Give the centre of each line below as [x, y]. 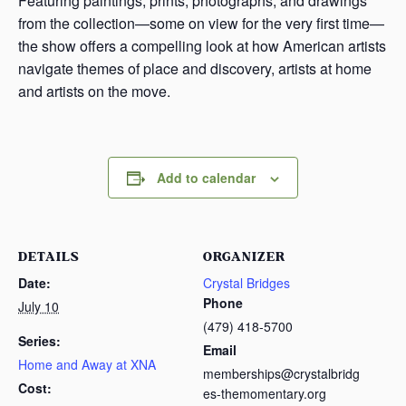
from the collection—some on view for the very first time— [201, 24]
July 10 [39, 307]
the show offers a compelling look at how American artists [202, 46]
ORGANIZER [244, 257]
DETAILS [48, 257]
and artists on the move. [94, 92]
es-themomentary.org [265, 394]
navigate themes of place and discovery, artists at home [195, 69]
